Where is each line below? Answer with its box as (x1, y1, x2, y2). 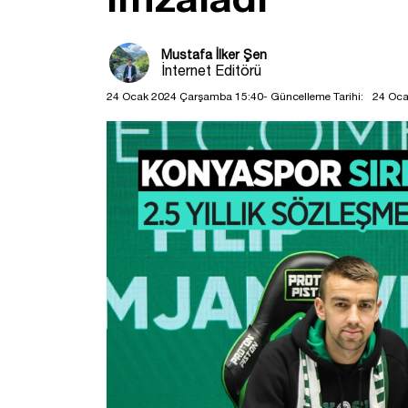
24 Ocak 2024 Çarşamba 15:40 (107, 89, 263, 103)
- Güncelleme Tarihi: (263, 89, 363, 103)
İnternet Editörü (161, 61, 261, 78)
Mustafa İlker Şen (161, 46, 267, 62)
